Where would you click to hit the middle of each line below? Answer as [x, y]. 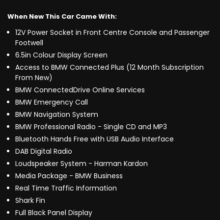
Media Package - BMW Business [69, 176]
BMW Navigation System [57, 115]
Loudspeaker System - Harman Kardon [82, 164]
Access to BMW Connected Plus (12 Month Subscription [110, 68]
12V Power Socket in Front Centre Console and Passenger [112, 33]
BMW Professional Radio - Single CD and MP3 [91, 127]
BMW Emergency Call [52, 102]
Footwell [29, 43]
